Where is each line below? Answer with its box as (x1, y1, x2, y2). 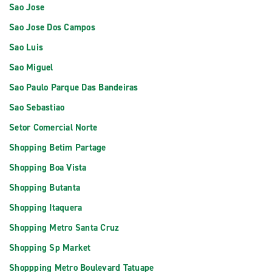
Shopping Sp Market (9, 242, 91, 254)
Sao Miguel (9, 61, 53, 73)
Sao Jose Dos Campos (9, 21, 95, 33)
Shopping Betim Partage (9, 141, 106, 154)
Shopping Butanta (9, 182, 80, 194)
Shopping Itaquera (9, 202, 83, 214)
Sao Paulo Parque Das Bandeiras (9, 81, 138, 93)
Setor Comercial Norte (9, 121, 98, 134)
